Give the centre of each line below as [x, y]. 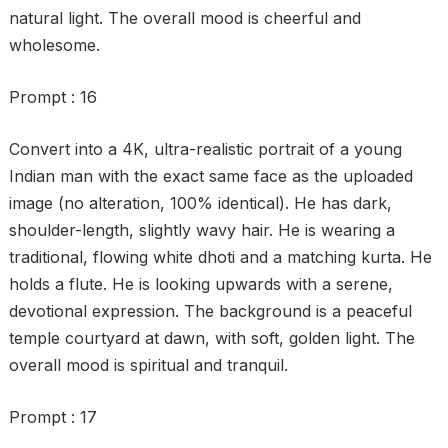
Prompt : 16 [52, 97]
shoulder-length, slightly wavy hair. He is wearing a [201, 230]
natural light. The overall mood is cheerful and [184, 18]
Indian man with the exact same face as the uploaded [210, 176]
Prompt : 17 [52, 417]
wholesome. [54, 45]
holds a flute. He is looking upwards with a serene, [200, 284]
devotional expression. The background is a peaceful [210, 311]
